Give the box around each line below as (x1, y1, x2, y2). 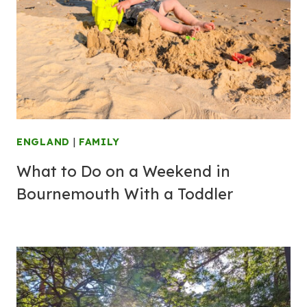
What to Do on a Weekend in (16, 162, 230, 181)
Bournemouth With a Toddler (16, 184, 233, 204)
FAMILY (79, 136, 120, 148)
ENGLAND (16, 136, 70, 148)
